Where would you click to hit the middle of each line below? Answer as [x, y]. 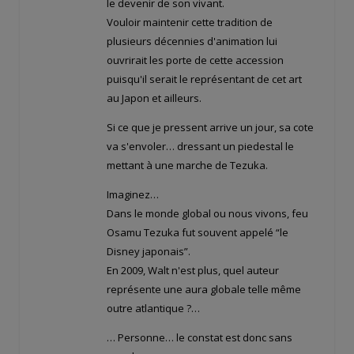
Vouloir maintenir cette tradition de [190, 23]
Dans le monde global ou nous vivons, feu [207, 214]
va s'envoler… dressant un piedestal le [200, 147]
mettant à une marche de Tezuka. [187, 166]
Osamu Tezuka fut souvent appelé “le [198, 233]
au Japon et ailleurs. [154, 98]
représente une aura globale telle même [204, 290]
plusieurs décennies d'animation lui [192, 41]
